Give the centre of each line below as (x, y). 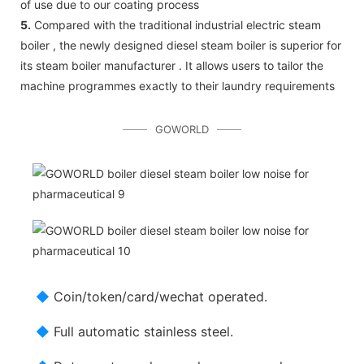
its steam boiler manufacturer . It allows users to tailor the (172, 65)
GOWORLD (182, 129)
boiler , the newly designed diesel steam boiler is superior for (181, 45)
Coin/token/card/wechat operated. (159, 296)
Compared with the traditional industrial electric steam (176, 24)
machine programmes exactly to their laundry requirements (178, 85)
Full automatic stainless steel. (142, 331)
